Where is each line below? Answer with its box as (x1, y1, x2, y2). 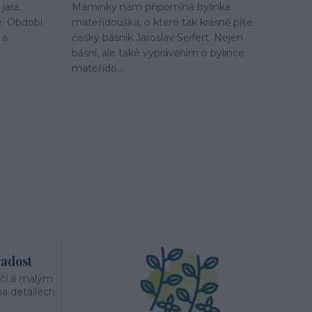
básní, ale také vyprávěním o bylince (72, 47, 244, 60)
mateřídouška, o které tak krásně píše (72, 16, 253, 29)
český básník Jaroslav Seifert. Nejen (72, 31, 243, 45)
